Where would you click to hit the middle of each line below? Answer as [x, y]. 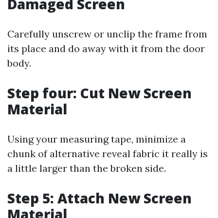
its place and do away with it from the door [106, 48]
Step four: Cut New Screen [100, 93]
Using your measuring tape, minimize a [97, 139]
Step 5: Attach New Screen [100, 198]
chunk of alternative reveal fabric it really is [108, 154]
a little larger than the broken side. [87, 168]
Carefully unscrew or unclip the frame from [107, 34]
